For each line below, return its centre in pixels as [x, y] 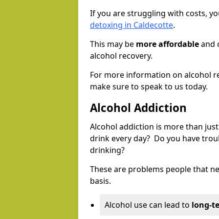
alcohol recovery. [121, 56]
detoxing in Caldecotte [131, 25]
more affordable [167, 44]
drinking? [108, 150]
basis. [100, 181]
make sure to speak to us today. [149, 87]
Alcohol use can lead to [148, 205]
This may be [113, 44]
